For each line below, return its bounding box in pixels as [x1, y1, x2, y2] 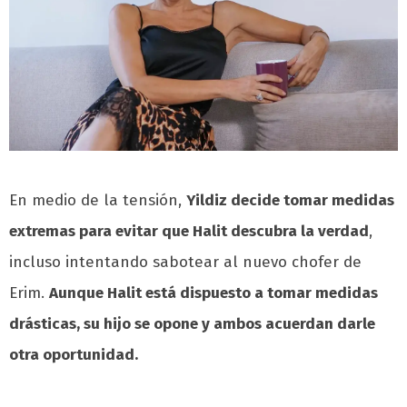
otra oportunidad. [9, 345, 138, 365]
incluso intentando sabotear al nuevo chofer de [9, 253, 362, 273]
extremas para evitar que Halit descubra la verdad [9, 222, 369, 242]
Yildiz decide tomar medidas [186, 191, 394, 211]
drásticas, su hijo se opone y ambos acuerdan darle [9, 314, 375, 334]
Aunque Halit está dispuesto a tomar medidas [49, 283, 378, 303]
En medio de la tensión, [9, 191, 186, 211]
